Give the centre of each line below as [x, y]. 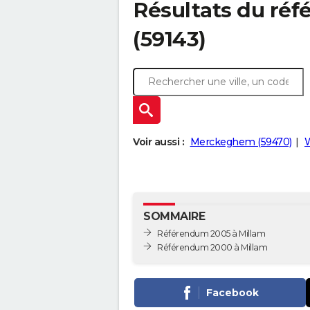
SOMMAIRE [174, 216]
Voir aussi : [158, 142]
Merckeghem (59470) [241, 142]
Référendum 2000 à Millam [212, 247]
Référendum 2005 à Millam [211, 233]
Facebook [232, 292]
